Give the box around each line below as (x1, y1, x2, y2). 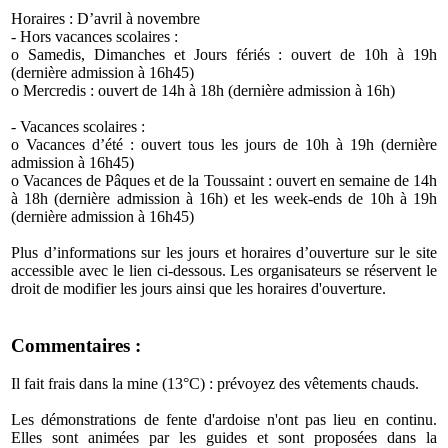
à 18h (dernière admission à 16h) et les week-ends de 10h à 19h (11, 189, 437, 207)
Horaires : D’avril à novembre (11, 9, 201, 27)
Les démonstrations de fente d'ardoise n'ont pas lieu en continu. (11, 411, 437, 429)
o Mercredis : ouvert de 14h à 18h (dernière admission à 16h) (11, 81, 396, 99)
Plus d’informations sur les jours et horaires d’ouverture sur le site (11, 243, 437, 261)
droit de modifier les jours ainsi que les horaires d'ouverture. (11, 279, 387, 297)
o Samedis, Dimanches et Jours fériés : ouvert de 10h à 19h (11, 45, 437, 63)
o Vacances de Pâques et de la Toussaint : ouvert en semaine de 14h (11, 171, 437, 189)
